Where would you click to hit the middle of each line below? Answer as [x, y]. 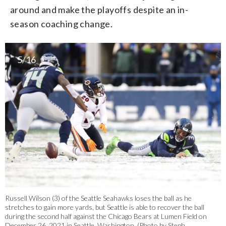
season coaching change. [62, 24]
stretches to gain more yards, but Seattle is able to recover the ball [105, 207]
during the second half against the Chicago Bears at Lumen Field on [106, 216]
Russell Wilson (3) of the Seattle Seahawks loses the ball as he [98, 198]
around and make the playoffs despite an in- [99, 10]
